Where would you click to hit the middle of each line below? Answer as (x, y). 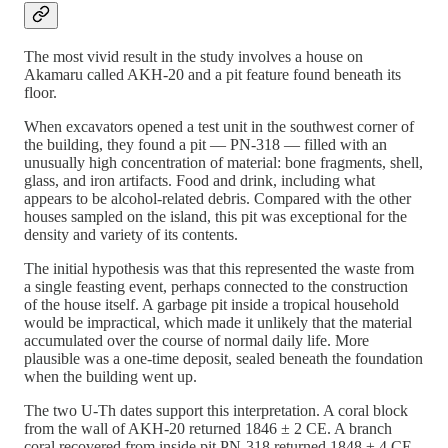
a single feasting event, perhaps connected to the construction (216, 287)
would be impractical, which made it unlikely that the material (218, 323)
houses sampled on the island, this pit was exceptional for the (215, 217)
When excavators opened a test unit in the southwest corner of (219, 127)
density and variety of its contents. (131, 235)
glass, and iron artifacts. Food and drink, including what (199, 181)
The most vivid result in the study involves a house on (193, 57)
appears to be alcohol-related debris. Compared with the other (217, 199)
